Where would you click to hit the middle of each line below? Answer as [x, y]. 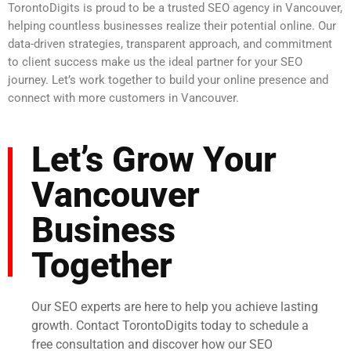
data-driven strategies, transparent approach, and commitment [170, 44]
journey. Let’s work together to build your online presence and [168, 80]
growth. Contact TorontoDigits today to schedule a [170, 325]
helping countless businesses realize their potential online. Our [172, 26]
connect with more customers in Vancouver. [123, 98]
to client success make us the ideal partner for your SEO [155, 62]
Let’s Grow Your [154, 159]
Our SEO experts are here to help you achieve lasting [175, 306]
